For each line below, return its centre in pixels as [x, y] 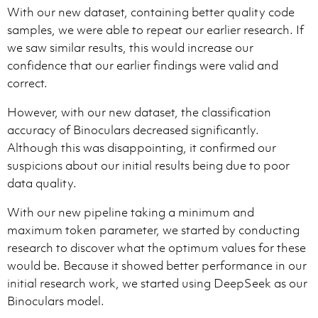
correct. [27, 83]
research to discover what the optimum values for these [157, 247]
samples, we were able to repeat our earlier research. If [155, 29]
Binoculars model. [56, 301]
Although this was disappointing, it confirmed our [142, 147]
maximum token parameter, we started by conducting [153, 230]
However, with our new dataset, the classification [139, 112]
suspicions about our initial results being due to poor [148, 165]
